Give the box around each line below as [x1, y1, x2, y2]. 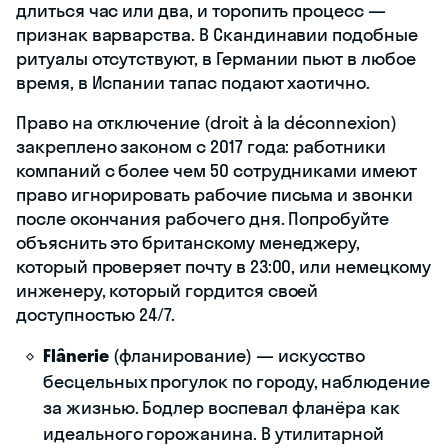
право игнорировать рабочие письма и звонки [16, 182, 413, 206]
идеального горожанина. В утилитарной [43, 421, 385, 445]
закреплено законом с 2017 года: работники [16, 134, 386, 158]
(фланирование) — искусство [108, 343, 366, 367]
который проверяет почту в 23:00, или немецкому [16, 254, 431, 278]
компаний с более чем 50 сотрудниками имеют [16, 158, 417, 182]
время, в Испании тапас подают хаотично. [16, 70, 371, 94]
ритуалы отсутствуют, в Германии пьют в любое [16, 46, 416, 70]
